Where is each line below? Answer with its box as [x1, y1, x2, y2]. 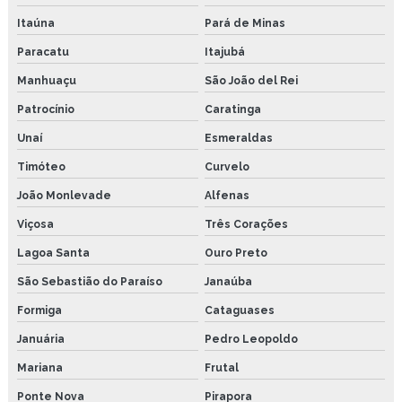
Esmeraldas [204, 131, 273, 144]
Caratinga [204, 102, 261, 116]
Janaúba [204, 275, 252, 288]
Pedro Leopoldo [204, 332, 298, 345]
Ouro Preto [204, 246, 267, 259]
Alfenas [204, 188, 249, 202]
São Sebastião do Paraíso [17, 275, 162, 288]
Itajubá [204, 45, 245, 58]
